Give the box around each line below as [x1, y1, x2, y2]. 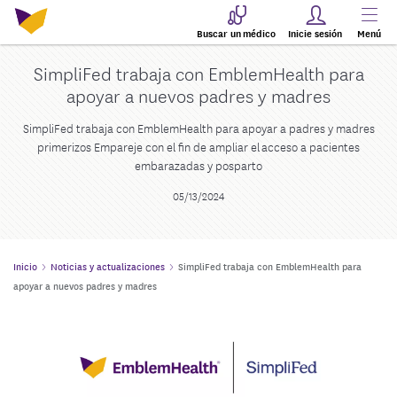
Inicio [13, 258, 37, 274]
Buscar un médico [197, 25, 276, 41]
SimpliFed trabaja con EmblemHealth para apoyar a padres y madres [22, 119, 375, 136]
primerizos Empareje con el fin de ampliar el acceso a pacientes [37, 137, 360, 155]
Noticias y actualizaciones [51, 258, 165, 274]
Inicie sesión [288, 25, 342, 41]
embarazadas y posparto [135, 156, 262, 174]
